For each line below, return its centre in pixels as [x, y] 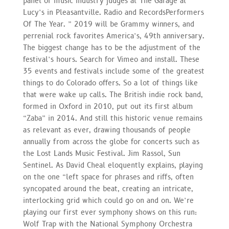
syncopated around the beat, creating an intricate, [108, 189]
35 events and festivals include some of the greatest [113, 71]
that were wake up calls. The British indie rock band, [113, 95]
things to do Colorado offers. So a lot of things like [110, 83]
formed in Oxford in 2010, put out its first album [108, 106]
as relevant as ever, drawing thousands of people [107, 130]
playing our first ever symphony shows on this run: [110, 212]
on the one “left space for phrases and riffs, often [108, 177]
